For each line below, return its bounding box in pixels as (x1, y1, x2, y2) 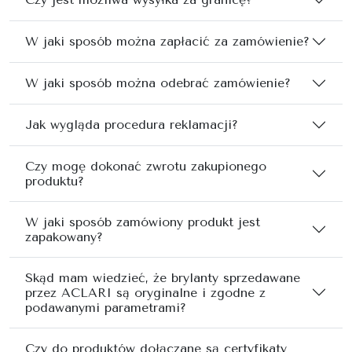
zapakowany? (25, 229, 103, 244)
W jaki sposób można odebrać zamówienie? (25, 75, 291, 91)
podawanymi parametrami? (25, 299, 186, 315)
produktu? (25, 173, 84, 189)
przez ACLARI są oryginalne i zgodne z (25, 284, 266, 300)
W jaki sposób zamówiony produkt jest (25, 214, 260, 229)
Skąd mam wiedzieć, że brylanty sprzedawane (25, 269, 300, 285)
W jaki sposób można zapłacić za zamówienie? (25, 34, 310, 49)
